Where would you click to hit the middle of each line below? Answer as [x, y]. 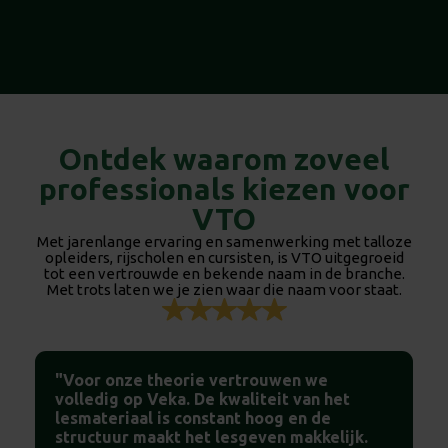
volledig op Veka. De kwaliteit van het [202, 398]
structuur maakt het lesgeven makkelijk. [211, 436]
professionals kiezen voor [224, 188]
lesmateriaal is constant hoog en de [193, 417]
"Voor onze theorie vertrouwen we [191, 379]
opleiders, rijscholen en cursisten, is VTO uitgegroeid [224, 257]
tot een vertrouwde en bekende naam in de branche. [224, 273]
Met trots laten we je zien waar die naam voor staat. [224, 289]
